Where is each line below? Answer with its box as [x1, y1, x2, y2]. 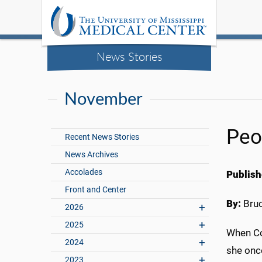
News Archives [65, 150, 119, 160]
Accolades [65, 167, 103, 178]
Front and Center [65, 185, 127, 195]
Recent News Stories [65, 132, 140, 143]
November [64, 87, 143, 111]
